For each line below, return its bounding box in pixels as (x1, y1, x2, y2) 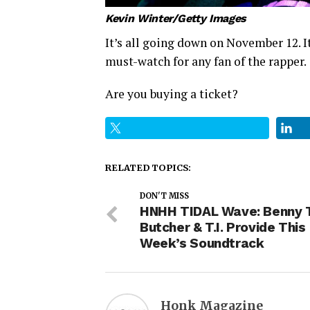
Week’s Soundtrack (140, 235, 264, 251)
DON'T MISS (140, 190, 189, 201)
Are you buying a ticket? (105, 85, 238, 102)
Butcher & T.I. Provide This (140, 219, 306, 235)
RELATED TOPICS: (105, 161, 191, 173)
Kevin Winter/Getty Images (105, 11, 246, 25)
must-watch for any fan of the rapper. (105, 53, 307, 69)
